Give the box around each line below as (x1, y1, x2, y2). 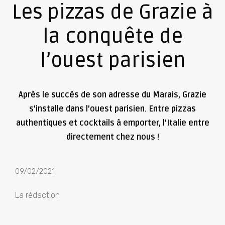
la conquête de (42, 24, 183, 49)
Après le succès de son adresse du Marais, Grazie (19, 90, 206, 100)
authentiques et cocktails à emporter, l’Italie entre (16, 118, 209, 129)
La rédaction (15, 190, 60, 200)
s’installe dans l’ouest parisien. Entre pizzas (29, 104, 196, 115)
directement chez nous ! (66, 132, 159, 143)
